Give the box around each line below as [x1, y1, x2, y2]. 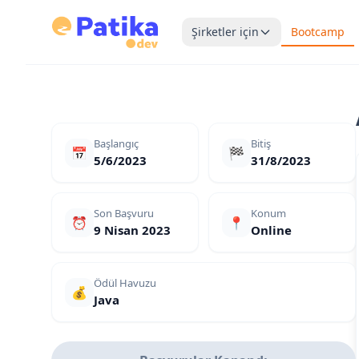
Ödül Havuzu [94, 276, 156, 290]
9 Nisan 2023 [94, 222, 171, 238]
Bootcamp [290, 24, 345, 39]
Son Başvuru [94, 206, 154, 220]
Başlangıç [94, 136, 139, 151]
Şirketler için [191, 24, 259, 39]
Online [251, 222, 292, 238]
